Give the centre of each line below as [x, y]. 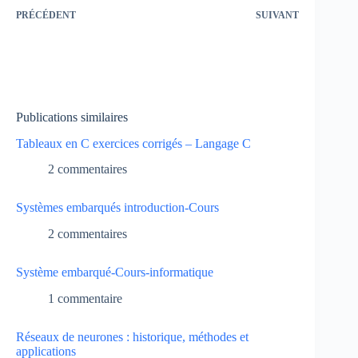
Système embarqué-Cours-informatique [115, 272]
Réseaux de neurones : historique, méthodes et [132, 337]
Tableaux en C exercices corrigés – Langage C [133, 143]
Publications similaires [72, 117]
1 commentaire [85, 299]
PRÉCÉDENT [46, 15]
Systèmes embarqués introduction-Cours [117, 208]
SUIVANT [278, 15]
